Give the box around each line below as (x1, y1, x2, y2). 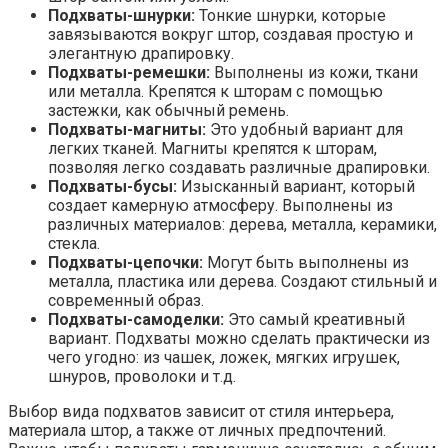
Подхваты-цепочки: (48, 253, 203, 273)
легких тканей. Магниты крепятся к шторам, (48, 139, 377, 159)
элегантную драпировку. (48, 44, 234, 64)
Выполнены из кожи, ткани (210, 63, 418, 83)
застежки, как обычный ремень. (48, 101, 289, 121)
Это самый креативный (224, 310, 405, 330)
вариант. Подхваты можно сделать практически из (48, 329, 430, 349)
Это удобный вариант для (206, 120, 403, 140)
